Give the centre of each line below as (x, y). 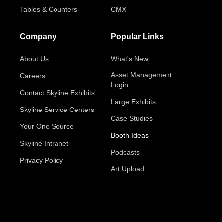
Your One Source (47, 126)
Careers (32, 76)
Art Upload (128, 169)
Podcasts (125, 152)
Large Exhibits (133, 102)
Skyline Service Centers (57, 110)
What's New (130, 59)
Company (38, 36)
